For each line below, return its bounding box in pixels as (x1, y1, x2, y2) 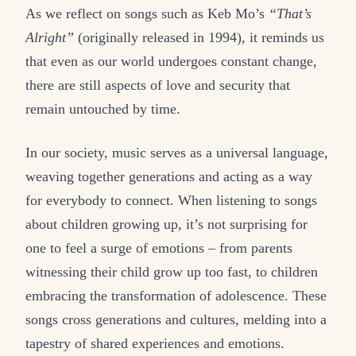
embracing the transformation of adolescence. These (25, 288, 327, 304)
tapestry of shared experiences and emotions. (25, 335, 284, 352)
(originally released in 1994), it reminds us (74, 29, 324, 46)
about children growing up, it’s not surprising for (25, 216, 308, 233)
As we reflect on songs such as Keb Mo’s (25, 6, 269, 22)
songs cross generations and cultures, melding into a (25, 311, 327, 328)
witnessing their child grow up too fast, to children (25, 264, 318, 281)
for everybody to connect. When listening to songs (25, 192, 317, 209)
